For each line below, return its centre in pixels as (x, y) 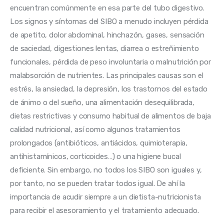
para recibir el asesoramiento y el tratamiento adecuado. (104, 210)
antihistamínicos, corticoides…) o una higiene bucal (96, 156)
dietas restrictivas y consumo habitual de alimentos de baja (112, 116)
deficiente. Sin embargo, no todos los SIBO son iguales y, (107, 170)
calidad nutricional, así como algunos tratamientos (96, 129)
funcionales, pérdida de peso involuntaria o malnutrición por (111, 62)
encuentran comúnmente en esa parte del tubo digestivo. (108, 8)
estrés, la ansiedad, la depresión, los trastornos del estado (110, 89)
